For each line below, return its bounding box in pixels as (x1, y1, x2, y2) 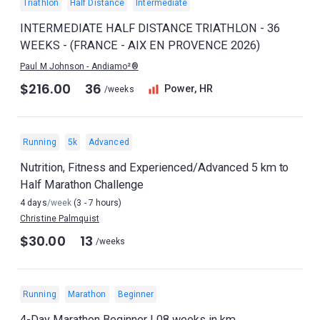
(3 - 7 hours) (71, 198, 122, 208)
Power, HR (164, 83, 214, 95)
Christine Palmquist (20, 214, 99, 224)
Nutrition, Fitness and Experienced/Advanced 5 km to (20, 161, 289, 174)
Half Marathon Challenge (20, 178, 144, 191)
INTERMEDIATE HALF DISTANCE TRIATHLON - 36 (20, 21, 280, 35)
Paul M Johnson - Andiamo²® (20, 61, 139, 71)
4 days (20, 198, 47, 208)
